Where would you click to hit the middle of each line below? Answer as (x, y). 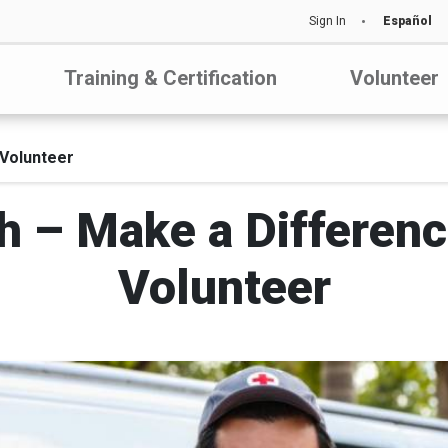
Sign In (327, 21)
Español (407, 21)
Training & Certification (170, 78)
